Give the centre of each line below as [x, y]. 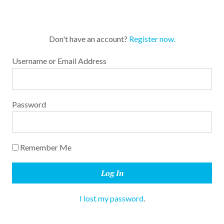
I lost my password [111, 198]
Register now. [152, 39]
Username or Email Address [59, 61]
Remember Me [45, 147]
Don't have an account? [89, 39]
